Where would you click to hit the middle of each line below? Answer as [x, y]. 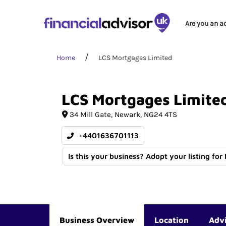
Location [172, 220]
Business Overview [97, 220]
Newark [127, 115]
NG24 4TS [160, 115]
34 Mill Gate [90, 115]
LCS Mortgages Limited [135, 58]
